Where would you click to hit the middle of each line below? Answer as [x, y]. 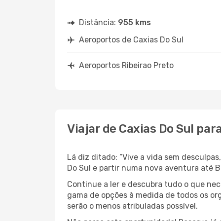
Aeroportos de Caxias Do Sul [131, 40]
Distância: [98, 22]
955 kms [134, 22]
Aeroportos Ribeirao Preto [126, 65]
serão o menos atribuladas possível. [132, 206]
